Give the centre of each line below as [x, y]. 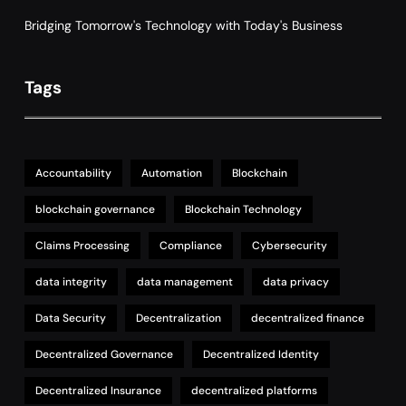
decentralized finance [308, 318]
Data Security [71, 318]
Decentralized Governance [104, 354]
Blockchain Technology [243, 209]
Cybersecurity [290, 245]
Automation [172, 173]
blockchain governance [95, 209]
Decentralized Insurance [98, 390]
